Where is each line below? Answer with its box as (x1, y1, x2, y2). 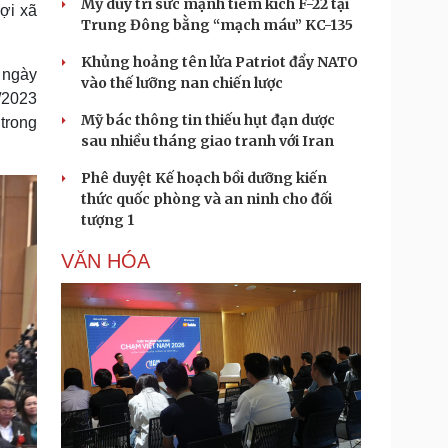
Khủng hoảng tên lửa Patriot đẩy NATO (81, 53, 358, 71)
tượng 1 (81, 211, 134, 229)
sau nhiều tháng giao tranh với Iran (81, 132, 334, 150)
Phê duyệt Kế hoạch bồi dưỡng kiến (81, 169, 327, 187)
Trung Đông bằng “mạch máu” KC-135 (81, 16, 353, 34)
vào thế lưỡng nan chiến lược (81, 74, 283, 92)
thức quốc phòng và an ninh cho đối (81, 190, 332, 208)
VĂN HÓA (61, 250, 150, 272)
